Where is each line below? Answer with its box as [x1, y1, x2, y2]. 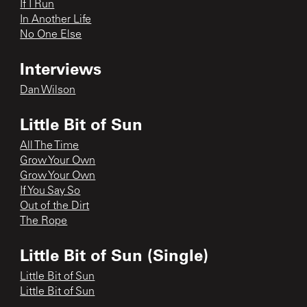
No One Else [20, 29, 82, 40]
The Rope [20, 215, 68, 227]
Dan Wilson [20, 84, 76, 96]
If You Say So [20, 185, 81, 197]
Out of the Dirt [20, 200, 90, 212]
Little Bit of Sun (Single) [20, 243, 209, 265]
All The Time [20, 140, 79, 151]
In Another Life [20, 14, 92, 25]
